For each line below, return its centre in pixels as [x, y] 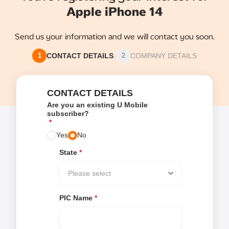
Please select [89, 173]
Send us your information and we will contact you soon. [114, 37]
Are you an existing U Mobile [97, 105]
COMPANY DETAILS [164, 55]
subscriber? [68, 114]
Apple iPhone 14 [114, 12]
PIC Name [76, 198]
